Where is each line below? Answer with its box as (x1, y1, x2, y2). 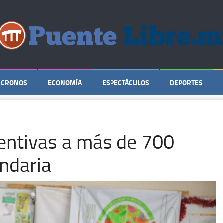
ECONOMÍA (48, 77, 82, 88)
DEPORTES (170, 77, 203, 88)
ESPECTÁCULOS (102, 77, 149, 88)
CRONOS (1, 77, 27, 88)
